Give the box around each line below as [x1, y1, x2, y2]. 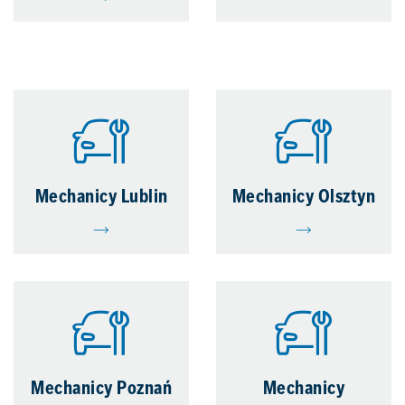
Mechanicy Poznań [31, 380, 172, 399]
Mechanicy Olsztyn [231, 188, 376, 207]
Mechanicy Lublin [34, 188, 168, 207]
